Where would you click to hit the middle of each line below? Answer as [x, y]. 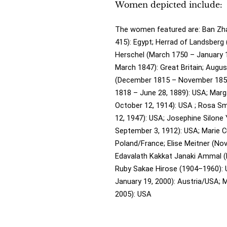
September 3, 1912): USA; [158, 130]
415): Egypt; [135, 42]
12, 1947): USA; [141, 118]
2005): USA [133, 194]
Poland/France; [141, 143]
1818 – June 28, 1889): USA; [162, 92]
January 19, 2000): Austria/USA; [169, 181]
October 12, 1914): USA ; [157, 105]
